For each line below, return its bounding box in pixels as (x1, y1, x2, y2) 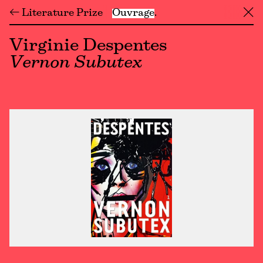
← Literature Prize (9, 8, 103, 18)
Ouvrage (112, 8, 154, 18)
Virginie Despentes (9, 38, 167, 54)
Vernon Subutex (9, 55, 142, 71)
